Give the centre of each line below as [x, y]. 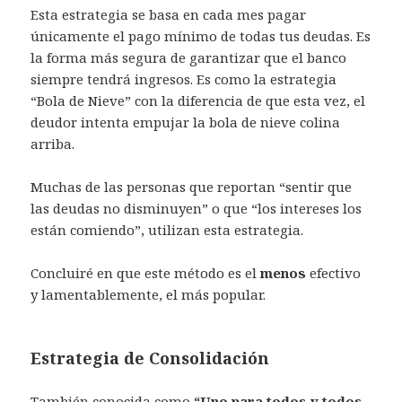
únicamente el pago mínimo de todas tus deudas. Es [201, 36]
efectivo [336, 273]
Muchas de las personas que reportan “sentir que [192, 187]
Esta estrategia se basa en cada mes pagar [169, 15]
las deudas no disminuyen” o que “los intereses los [197, 209]
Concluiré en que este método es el [146, 273]
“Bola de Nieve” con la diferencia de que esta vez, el [198, 101]
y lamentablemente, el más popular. [149, 295]
